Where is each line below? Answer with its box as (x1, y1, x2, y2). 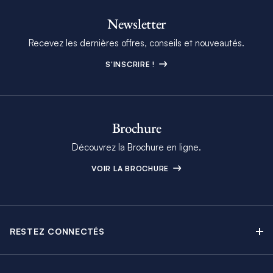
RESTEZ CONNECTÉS (9, 226, 105, 237)
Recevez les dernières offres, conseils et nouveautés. (29, 37, 244, 49)
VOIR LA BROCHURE (91, 164, 171, 174)
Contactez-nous (9, 245, 74, 257)
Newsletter (107, 15, 166, 34)
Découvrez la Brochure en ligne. (72, 141, 201, 154)
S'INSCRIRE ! (105, 60, 157, 69)
